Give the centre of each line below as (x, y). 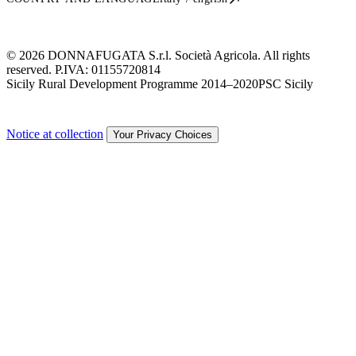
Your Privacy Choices (163, 134)
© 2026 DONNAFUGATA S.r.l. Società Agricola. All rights (158, 55)
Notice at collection (55, 133)
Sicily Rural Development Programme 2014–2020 (132, 83)
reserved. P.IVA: (49, 69)
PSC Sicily (286, 83)
